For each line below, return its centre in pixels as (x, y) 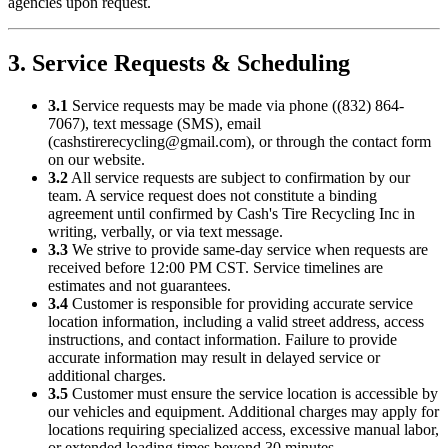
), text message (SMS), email (170, 124)
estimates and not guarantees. (139, 286)
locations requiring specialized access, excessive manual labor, (243, 430)
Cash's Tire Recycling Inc (318, 214)
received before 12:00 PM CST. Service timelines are (215, 268)
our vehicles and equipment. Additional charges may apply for (243, 412)
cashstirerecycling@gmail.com (149, 142)
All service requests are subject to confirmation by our (239, 178)
